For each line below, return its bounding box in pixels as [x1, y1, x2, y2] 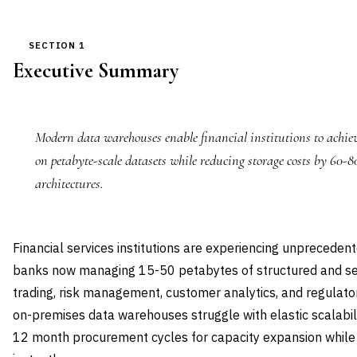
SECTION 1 [29, 40, 86, 51]
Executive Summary [13, 58, 178, 84]
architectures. [35, 175, 104, 192]
